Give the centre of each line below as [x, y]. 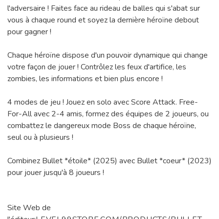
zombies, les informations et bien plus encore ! [85, 78]
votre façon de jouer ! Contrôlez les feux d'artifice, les [97, 67]
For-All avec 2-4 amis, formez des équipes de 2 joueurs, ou [108, 114]
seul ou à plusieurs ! [40, 137]
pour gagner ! [29, 32]
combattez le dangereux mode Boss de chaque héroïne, [102, 125]
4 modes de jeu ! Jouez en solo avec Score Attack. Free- [103, 102]
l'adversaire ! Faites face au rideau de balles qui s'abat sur [104, 8]
